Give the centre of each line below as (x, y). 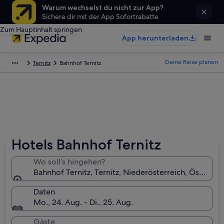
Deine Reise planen (191, 62)
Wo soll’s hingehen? (69, 162)
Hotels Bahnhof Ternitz (86, 144)
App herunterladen (155, 38)
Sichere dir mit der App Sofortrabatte (100, 16)
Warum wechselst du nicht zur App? (103, 7)
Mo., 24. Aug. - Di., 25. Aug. (83, 202)
